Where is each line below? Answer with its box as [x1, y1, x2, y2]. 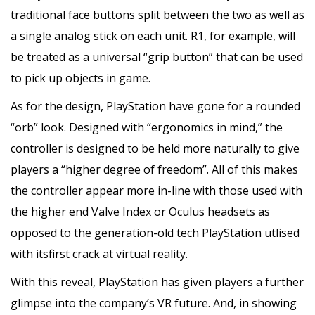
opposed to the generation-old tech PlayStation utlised [11, 224, 300, 240]
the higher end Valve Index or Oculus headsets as [11, 203, 270, 219]
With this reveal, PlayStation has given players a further [11, 274, 304, 290]
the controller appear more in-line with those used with [11, 182, 302, 198]
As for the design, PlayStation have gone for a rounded [11, 98, 300, 114]
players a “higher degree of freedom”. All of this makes [11, 161, 298, 177]
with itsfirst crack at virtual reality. [11, 245, 188, 262]
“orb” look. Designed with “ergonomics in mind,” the [11, 119, 283, 135]
